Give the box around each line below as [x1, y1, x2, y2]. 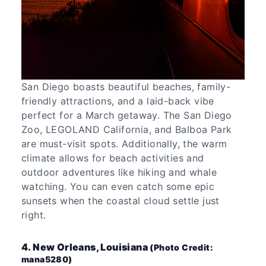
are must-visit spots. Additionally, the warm [21, 137, 227, 150]
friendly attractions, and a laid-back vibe [21, 94, 214, 107]
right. [21, 208, 49, 221]
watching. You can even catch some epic [21, 180, 215, 192]
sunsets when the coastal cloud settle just [21, 194, 220, 207]
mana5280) [21, 254, 72, 264]
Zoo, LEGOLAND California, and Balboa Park [21, 123, 232, 135]
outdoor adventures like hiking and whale [21, 166, 217, 178]
